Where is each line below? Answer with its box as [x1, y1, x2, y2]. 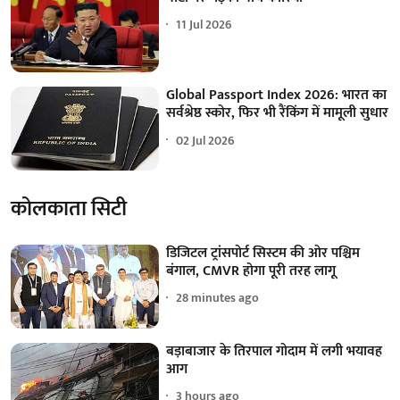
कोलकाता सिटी [11, 190, 127, 227]
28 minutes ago [176, 287, 260, 309]
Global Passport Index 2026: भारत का [166, 83, 387, 108]
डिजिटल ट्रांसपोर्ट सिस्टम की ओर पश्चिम [166, 240, 361, 265]
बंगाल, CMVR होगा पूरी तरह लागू [166, 258, 337, 283]
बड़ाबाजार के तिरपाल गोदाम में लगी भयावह [166, 338, 383, 363]
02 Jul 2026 [176, 129, 236, 151]
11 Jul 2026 [176, 14, 233, 36]
